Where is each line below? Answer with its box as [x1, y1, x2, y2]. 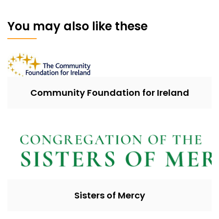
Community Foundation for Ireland [30, 86, 189, 99]
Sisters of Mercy [74, 189, 145, 201]
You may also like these [7, 18, 148, 34]
